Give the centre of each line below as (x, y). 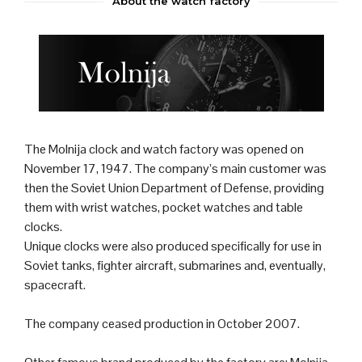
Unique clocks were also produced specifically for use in (173, 246)
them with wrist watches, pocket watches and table (164, 208)
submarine (207, 266)
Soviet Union (105, 188)
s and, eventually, (280, 266)
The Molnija (57, 149)
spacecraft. (55, 285)
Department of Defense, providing (232, 188)
